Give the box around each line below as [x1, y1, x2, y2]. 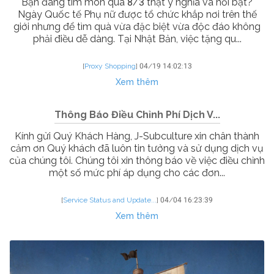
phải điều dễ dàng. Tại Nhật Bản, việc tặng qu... [32, 33, 242, 45]
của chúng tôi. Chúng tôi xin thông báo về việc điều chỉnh [9, 155, 265, 167]
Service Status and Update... [63, 196, 157, 205]
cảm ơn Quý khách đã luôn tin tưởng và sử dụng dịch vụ [10, 143, 264, 155]
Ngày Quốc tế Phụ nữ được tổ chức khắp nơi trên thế [17, 9, 257, 21]
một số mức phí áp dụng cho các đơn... [49, 167, 225, 179]
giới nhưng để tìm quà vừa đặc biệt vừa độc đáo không [13, 21, 261, 33]
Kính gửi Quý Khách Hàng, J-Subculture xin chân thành [15, 130, 259, 143]
